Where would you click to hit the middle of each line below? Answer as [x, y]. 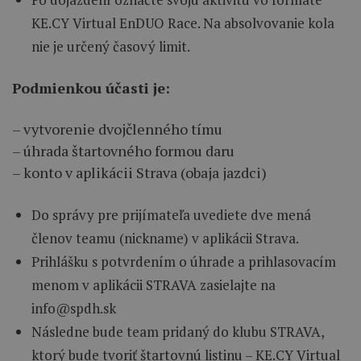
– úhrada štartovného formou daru [123, 151]
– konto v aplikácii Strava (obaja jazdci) [139, 173]
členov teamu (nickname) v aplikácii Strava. [165, 239]
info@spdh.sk [74, 309]
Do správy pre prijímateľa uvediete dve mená [171, 215]
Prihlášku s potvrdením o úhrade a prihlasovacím [184, 262]
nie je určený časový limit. [111, 47]
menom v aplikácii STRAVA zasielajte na [154, 285]
